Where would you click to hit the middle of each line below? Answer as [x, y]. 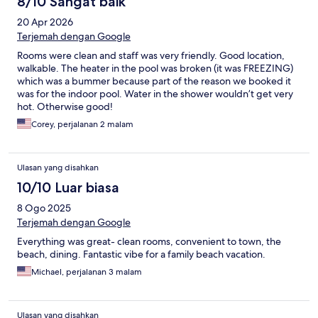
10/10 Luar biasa [68, 188]
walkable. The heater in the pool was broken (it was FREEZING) [155, 68]
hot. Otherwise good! [65, 107]
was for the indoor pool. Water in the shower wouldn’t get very [155, 94]
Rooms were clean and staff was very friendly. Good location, [151, 56]
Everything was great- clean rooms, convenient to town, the [149, 242]
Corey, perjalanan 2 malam [82, 125]
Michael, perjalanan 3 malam [87, 272]
